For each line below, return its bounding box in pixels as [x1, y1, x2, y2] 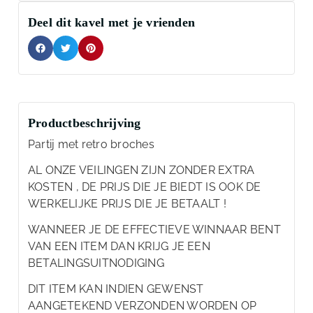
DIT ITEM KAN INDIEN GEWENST [28, 282, 204, 296]
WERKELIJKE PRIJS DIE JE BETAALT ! [28, 196, 226, 210]
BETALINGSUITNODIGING [28, 256, 164, 270]
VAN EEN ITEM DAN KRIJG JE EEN [28, 239, 210, 253]
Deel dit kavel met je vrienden [28, 15, 196, 29]
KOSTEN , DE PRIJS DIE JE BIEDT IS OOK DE [28, 180, 261, 194]
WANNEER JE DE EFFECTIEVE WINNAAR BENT [28, 222, 281, 236]
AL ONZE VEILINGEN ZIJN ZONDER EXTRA [28, 163, 255, 177]
